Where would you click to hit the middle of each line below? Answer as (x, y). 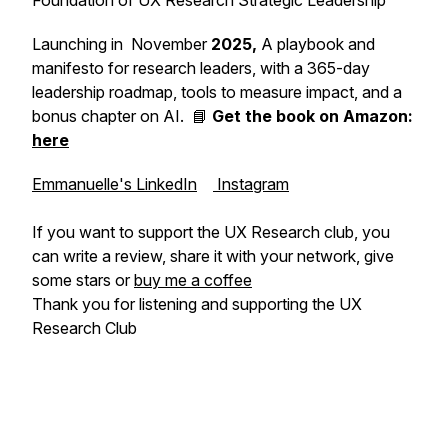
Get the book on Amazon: (312, 116)
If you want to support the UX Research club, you (211, 232)
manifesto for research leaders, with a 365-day (201, 68)
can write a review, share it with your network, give (213, 256)
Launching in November (121, 44)
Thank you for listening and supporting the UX (197, 304)
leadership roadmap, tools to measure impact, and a (217, 92)
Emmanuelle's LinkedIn (114, 184)
